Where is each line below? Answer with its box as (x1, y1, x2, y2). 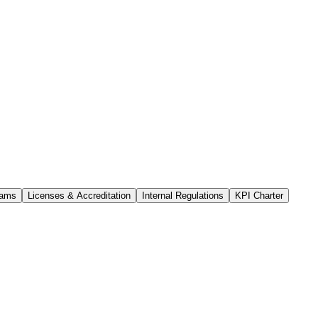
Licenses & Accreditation (28, 190, 131, 201)
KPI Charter (235, 190, 283, 201)
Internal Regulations (142, 190, 224, 201)
